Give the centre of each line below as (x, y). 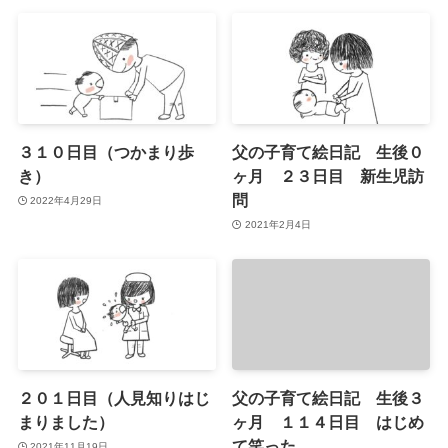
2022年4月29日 (66, 200)
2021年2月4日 (277, 224)
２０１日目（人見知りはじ (113, 398)
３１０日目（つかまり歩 (105, 152)
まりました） (65, 422)
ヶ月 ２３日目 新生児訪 (328, 176)
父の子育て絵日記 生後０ (328, 152)
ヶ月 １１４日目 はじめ (328, 422)
